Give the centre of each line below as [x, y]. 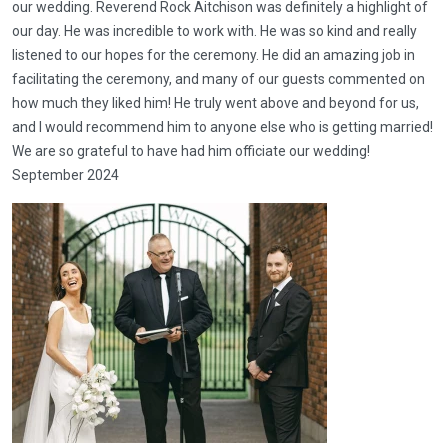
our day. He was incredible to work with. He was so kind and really [214, 31]
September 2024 [65, 175]
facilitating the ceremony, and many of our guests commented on [218, 79]
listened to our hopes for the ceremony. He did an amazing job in [213, 55]
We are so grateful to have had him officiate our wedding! [191, 151]
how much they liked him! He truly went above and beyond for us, [215, 103]
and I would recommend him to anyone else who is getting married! [222, 127]
